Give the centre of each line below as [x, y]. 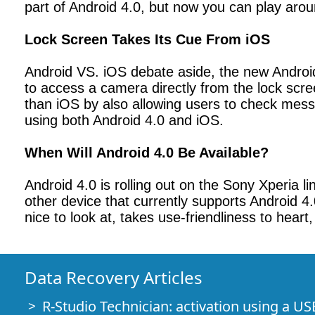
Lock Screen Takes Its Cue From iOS [147, 39]
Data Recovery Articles [114, 277]
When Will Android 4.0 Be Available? [147, 153]
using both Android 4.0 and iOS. [124, 120]
